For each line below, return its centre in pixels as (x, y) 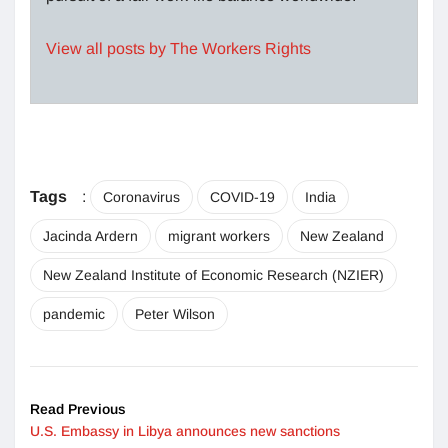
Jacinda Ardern (90, 235)
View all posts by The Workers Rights (178, 48)
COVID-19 (242, 196)
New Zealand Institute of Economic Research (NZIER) (213, 274)
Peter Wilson (175, 313)
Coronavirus (141, 196)
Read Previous (78, 408)
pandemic (74, 313)
